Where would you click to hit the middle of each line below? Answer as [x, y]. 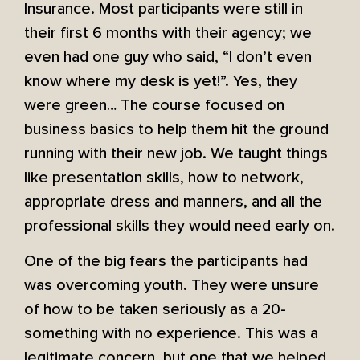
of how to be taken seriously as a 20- [155, 309]
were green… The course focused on [154, 105]
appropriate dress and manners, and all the [173, 201]
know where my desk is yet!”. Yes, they [161, 81]
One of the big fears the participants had [166, 261]
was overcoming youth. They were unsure [172, 285]
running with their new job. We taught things [176, 153]
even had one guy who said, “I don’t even [168, 57]
